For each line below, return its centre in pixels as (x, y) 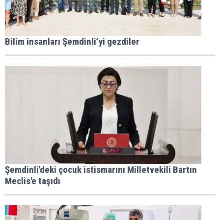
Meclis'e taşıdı (33, 181)
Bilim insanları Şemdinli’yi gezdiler (72, 41)
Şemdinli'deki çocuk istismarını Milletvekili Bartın (101, 170)
